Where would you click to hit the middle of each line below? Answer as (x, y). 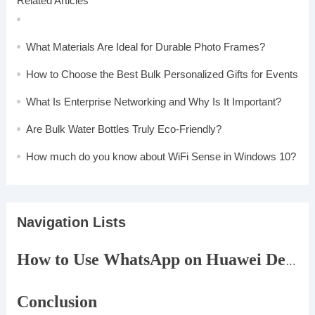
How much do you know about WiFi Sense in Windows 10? (161, 157)
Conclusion (57, 302)
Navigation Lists (71, 223)
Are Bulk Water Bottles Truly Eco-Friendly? (123, 129)
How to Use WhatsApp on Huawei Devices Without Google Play (290, 262)
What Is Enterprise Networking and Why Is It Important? (153, 102)
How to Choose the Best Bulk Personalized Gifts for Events (162, 75)
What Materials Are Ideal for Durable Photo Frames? (145, 47)
